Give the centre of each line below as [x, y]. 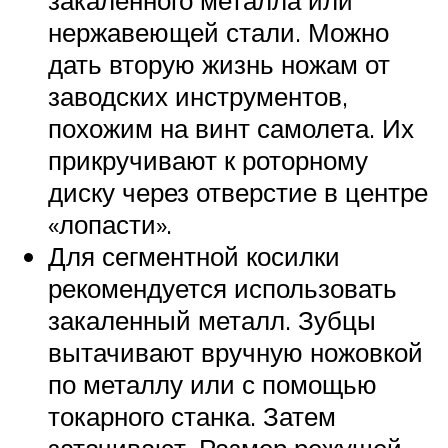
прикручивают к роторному [208, 160]
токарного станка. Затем [192, 416]
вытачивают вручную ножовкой [235, 352]
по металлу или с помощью [212, 384]
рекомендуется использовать [222, 288]
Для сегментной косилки [194, 256]
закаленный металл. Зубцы [212, 320]
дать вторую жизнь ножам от [219, 64]
